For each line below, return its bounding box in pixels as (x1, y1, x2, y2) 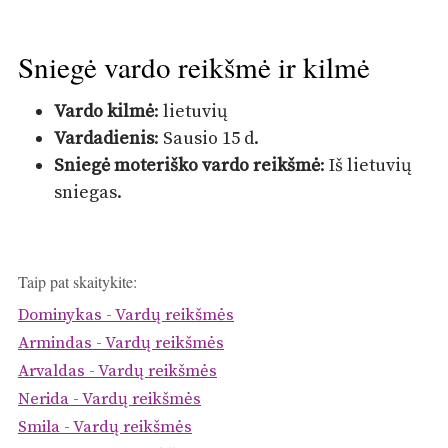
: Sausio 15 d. (154, 126, 260, 150)
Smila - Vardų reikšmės (18, 417, 192, 439)
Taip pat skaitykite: (18, 271, 137, 293)
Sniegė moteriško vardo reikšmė (54, 153, 321, 177)
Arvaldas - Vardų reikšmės (18, 361, 217, 383)
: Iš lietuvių (320, 153, 413, 177)
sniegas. (54, 180, 123, 204)
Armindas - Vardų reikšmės (18, 333, 224, 355)
